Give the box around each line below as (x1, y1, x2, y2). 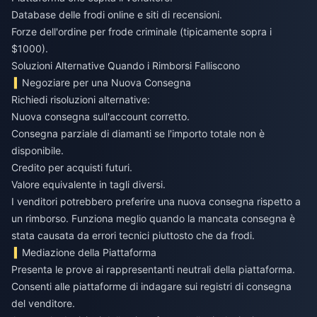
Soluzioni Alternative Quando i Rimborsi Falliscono (11, 59, 240, 72)
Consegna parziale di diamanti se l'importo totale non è (11, 127, 265, 140)
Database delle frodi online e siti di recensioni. (11, 8, 222, 21)
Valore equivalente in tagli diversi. (11, 178, 166, 191)
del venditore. (11, 297, 75, 310)
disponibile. (11, 144, 64, 157)
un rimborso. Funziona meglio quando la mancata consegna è (11, 212, 295, 225)
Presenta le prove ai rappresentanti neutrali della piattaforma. (11, 263, 295, 276)
